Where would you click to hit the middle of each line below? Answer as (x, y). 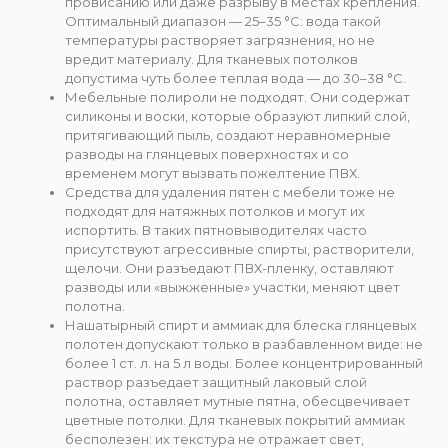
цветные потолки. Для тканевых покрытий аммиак (235, 419)
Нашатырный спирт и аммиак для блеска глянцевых (241, 324)
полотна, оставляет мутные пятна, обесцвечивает (237, 400)
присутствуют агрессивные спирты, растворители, (239, 248)
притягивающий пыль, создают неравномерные (228, 134)
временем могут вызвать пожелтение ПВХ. (212, 172)
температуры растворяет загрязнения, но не (220, 39)
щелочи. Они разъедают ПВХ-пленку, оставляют (229, 267)
